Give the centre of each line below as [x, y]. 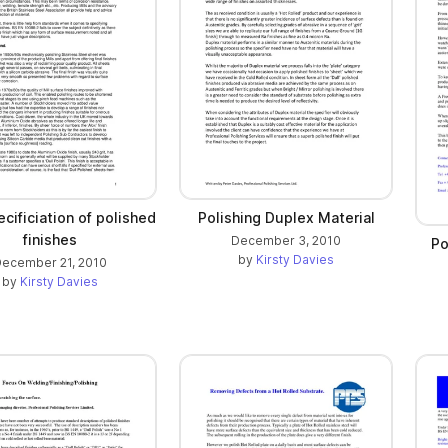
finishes [50, 240]
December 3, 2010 [286, 241]
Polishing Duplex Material [286, 218]
